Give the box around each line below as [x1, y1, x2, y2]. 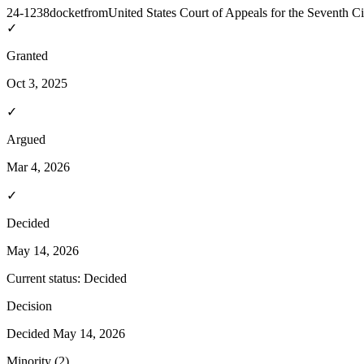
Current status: [6, 271, 80, 285]
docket [50, 5, 84, 19]
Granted [6, 48, 48, 63]
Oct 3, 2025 [6, 76, 67, 90]
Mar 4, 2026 [6, 159, 70, 174]
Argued [6, 132, 45, 146]
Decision [6, 298, 52, 313]
